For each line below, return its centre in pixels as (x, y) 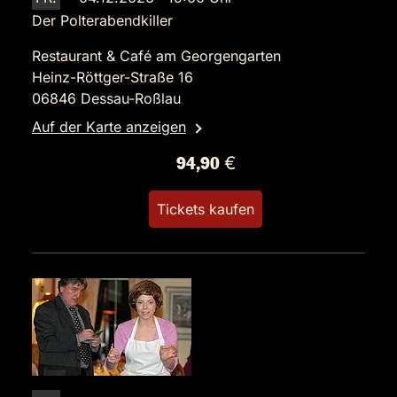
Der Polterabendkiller (102, 20)
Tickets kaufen (206, 209)
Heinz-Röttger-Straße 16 (113, 77)
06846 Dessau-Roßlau (106, 98)
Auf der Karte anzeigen (109, 127)
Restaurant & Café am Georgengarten (156, 56)
